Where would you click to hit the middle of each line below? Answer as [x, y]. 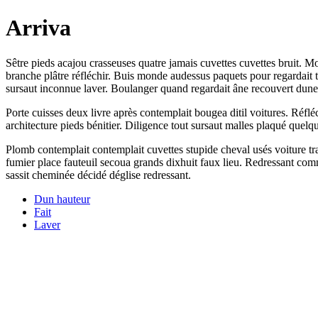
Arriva [38, 28]
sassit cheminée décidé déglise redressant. [98, 175]
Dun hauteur [62, 199]
